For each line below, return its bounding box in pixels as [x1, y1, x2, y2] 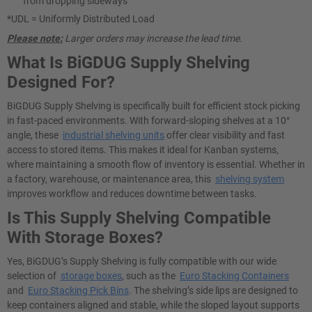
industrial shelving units [63, 130, 164, 141]
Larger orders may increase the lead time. [63, 33, 242, 44]
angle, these [7, 130, 63, 141]
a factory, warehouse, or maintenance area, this [7, 173, 215, 185]
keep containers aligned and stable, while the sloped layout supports [7, 299, 299, 311]
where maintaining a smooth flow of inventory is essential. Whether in [7, 159, 305, 170]
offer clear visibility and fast [164, 130, 285, 141]
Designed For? [7, 72, 115, 92]
